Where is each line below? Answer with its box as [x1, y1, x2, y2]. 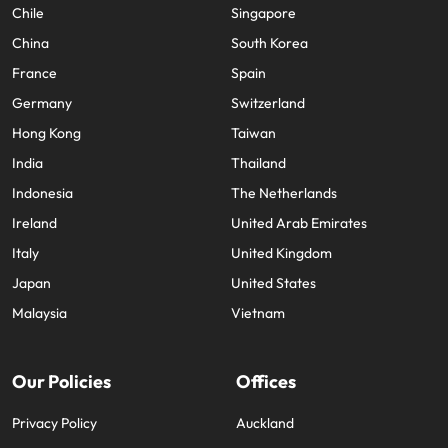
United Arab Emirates [231, 214, 367, 233]
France [12, 64, 57, 83]
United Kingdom [231, 244, 332, 263]
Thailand [231, 154, 286, 173]
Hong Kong [12, 124, 81, 143]
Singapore [231, 4, 296, 23]
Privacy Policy [12, 414, 97, 433]
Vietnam [231, 304, 285, 323]
